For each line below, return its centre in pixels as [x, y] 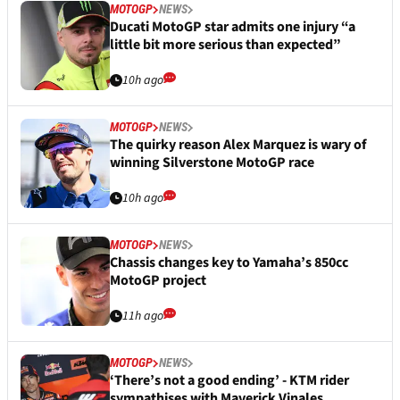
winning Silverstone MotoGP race [212, 163]
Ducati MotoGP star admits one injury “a [233, 27]
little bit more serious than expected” [225, 45]
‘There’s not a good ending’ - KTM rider [229, 381]
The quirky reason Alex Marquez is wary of [238, 145]
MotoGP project [158, 281]
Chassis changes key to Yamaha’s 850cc [229, 263]
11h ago [143, 317]
